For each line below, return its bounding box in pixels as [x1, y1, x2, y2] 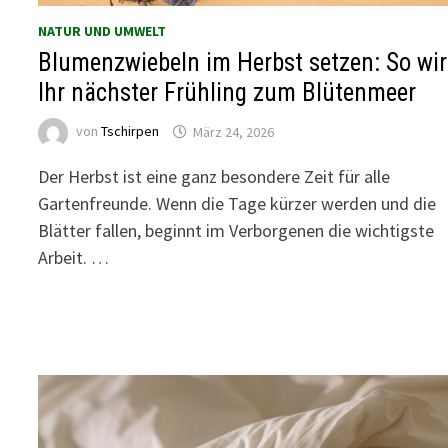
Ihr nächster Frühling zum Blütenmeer [38, 78, 417, 108]
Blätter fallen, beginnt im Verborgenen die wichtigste [38, 219, 435, 243]
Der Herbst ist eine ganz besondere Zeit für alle [38, 165, 391, 189]
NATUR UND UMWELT [38, 22, 167, 41]
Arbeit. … [38, 246, 110, 270]
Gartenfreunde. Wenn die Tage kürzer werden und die [38, 192, 437, 216]
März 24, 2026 [193, 122, 275, 141]
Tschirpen [101, 122, 160, 141]
